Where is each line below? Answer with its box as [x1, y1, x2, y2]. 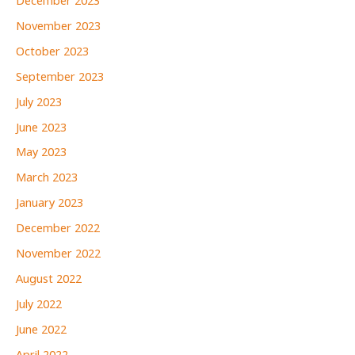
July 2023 [16, 94, 62, 111]
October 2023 [16, 44, 89, 60]
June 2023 [16, 120, 67, 136]
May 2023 [16, 145, 67, 162]
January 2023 [16, 196, 83, 212]
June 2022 [16, 323, 67, 339]
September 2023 [16, 69, 104, 86]
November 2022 [16, 246, 101, 263]
